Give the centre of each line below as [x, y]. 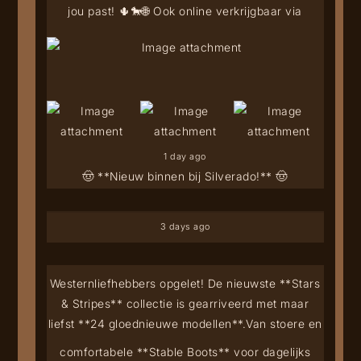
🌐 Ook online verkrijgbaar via [222, 10]
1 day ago [185, 156]
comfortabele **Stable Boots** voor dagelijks [185, 351]
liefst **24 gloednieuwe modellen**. [147, 323]
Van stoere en [284, 323]
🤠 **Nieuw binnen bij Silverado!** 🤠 [185, 176]
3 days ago [185, 226]
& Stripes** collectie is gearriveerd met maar [185, 303]
